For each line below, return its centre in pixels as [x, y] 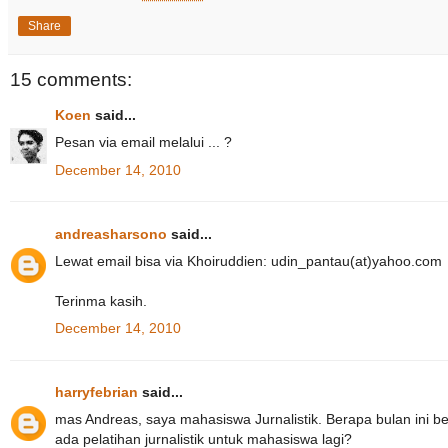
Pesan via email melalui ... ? [143, 142]
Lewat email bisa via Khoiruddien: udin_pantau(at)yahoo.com [248, 260]
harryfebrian [96, 392]
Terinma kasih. [101, 300]
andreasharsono [111, 233]
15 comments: [71, 79]
